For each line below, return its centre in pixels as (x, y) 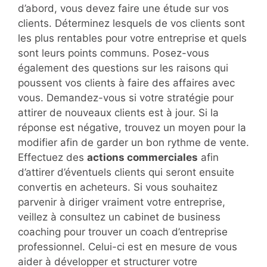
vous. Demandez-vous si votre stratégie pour (126, 98)
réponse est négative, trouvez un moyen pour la (132, 128)
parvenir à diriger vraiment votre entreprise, (122, 202)
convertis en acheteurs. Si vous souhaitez (118, 187)
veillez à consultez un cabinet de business (119, 217)
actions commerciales (142, 158)
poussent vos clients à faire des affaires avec (126, 83)
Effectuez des (52, 158)
